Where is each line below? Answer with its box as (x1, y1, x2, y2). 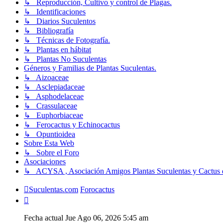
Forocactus (80, 185, 114, 194)
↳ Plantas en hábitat (24, 45, 91, 54)
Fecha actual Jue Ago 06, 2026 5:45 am (24, 213, 148, 222)
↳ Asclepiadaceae (24, 82, 85, 91)
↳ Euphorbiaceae (24, 111, 83, 119)
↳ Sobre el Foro (24, 148, 79, 157)
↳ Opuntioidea (24, 129, 75, 138)
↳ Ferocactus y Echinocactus (24, 120, 120, 129)
